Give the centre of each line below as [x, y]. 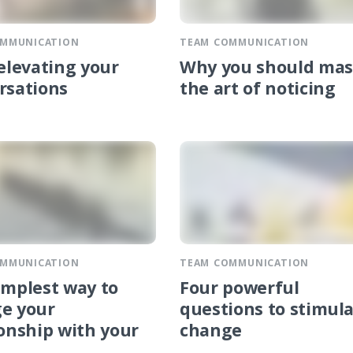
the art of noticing [258, 91]
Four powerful [240, 291]
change [211, 333]
